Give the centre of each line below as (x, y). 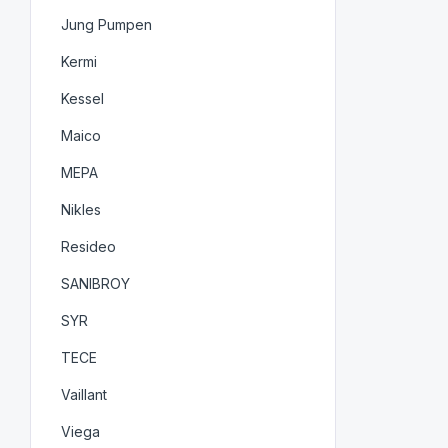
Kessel (83, 98)
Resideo (89, 246)
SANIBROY (96, 283)
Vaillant (84, 394)
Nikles (81, 209)
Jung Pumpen (107, 24)
